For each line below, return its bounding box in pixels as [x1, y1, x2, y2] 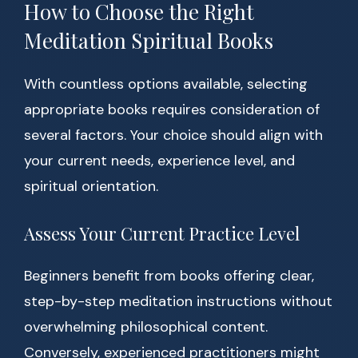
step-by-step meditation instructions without [24, 292, 332, 312]
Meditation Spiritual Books [24, 26, 273, 55]
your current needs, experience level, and [24, 151, 295, 171]
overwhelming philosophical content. [24, 317, 268, 337]
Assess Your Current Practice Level [24, 221, 300, 246]
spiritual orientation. [24, 177, 158, 197]
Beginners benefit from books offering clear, [24, 266, 314, 286]
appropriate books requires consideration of [24, 100, 320, 120]
